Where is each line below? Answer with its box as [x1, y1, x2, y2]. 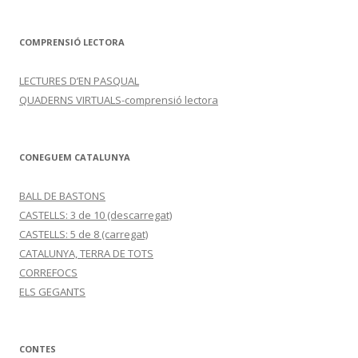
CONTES [19, 343, 56, 355]
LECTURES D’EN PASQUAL [19, 74, 139, 88]
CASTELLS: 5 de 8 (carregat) [19, 227, 148, 241]
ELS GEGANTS [19, 284, 86, 299]
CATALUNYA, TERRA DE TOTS [19, 246, 153, 261]
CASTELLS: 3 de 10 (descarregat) [19, 208, 172, 222]
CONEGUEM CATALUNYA [19, 151, 130, 163]
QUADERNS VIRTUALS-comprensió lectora [19, 93, 218, 107]
